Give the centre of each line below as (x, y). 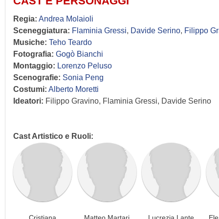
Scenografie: (37, 77)
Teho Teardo (70, 42)
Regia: (25, 19)
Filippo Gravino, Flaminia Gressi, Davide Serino (127, 101)
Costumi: (30, 89)
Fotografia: (33, 54)
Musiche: (30, 42)
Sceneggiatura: (42, 30)
